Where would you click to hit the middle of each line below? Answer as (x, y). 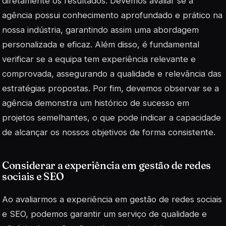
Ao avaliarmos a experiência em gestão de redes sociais (112, 200)
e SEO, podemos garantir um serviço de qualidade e (104, 214)
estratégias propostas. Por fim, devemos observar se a (110, 89)
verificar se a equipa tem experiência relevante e (99, 59)
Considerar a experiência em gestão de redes (107, 165)
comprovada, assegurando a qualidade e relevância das (112, 74)
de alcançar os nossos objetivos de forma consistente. (109, 132)
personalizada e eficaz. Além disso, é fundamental (101, 45)
